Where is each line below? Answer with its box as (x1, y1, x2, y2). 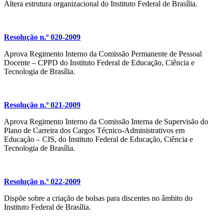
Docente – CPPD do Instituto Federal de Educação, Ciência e (4, 58, 194, 67)
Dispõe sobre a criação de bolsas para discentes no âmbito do (4, 194, 192, 203)
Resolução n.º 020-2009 (4, 33, 81, 42)
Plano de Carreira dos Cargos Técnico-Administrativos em (4, 126, 185, 135)
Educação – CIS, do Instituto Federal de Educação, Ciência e (4, 135, 193, 144)
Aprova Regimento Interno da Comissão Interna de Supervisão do (4, 117, 208, 126)
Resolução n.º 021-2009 (4, 101, 81, 110)
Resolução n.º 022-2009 (4, 177, 81, 186)
